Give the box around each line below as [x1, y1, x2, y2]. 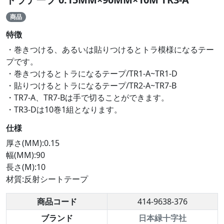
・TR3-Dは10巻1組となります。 [6, 104, 122, 115]
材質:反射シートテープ [6, 173, 88, 185]
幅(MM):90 [6, 149, 45, 161]
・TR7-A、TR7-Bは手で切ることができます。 [6, 92, 169, 103]
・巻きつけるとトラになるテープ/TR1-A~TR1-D [6, 68, 177, 79]
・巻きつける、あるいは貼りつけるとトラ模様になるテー [6, 44, 214, 55]
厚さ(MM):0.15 [6, 137, 59, 149]
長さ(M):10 [6, 161, 45, 173]
